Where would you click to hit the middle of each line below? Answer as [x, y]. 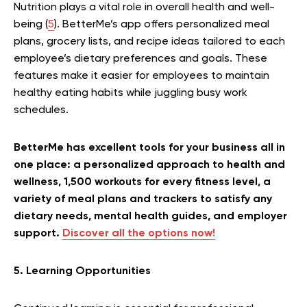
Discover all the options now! [139, 233]
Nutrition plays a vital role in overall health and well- [144, 7]
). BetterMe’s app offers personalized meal [162, 24]
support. [38, 233]
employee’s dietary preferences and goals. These [140, 59]
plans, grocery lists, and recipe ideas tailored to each [149, 41]
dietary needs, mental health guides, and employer [150, 216]
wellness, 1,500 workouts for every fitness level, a [142, 182]
